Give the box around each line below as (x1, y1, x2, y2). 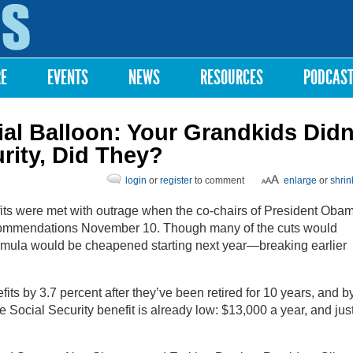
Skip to (143, 3, 169, 12)
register (160, 175, 192, 186)
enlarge (284, 175, 317, 186)
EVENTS (47, 65, 88, 90)
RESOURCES (200, 65, 263, 90)
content (143, 32, 171, 40)
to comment (192, 175, 244, 186)
